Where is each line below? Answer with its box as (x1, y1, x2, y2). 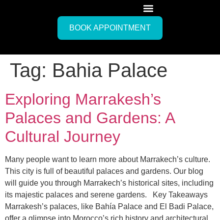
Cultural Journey (5, 128, 120, 145)
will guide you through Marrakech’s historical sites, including (5, 179, 214, 187)
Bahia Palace (52, 59, 167, 81)
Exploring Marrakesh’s (5, 90, 161, 108)
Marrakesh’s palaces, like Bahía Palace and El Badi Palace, (5, 202, 214, 211)
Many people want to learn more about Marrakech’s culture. (5, 155, 210, 164)
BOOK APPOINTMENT (69, 24, 151, 32)
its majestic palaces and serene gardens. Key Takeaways (5, 191, 208, 199)
